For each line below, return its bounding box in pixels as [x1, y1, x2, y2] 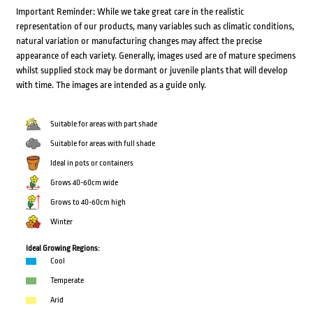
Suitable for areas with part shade [50, 119, 157, 129]
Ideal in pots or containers [50, 159, 133, 168]
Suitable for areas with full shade [50, 139, 155, 149]
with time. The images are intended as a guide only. [15, 80, 206, 91]
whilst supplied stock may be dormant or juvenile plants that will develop [15, 65, 288, 76]
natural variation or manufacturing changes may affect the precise [15, 36, 262, 47]
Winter [50, 217, 73, 227]
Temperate [50, 276, 84, 286]
